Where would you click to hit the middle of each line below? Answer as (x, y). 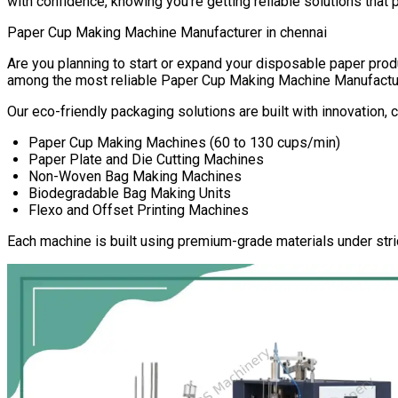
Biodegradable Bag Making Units (130, 194)
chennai (303, 33)
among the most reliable (82, 81)
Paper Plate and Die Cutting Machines (146, 160)
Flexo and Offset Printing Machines (139, 211)
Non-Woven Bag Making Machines (135, 177)
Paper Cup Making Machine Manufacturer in (143, 33)
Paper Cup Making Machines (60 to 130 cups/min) (184, 143)
